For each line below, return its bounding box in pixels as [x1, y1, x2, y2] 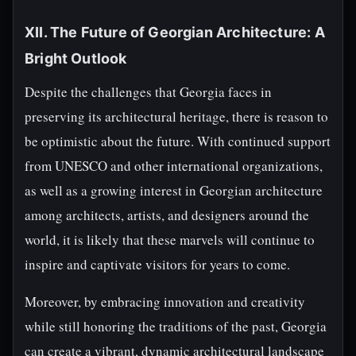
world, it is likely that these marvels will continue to [25, 230, 315, 249]
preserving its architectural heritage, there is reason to [25, 107, 328, 126]
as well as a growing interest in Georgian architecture [25, 181, 323, 199]
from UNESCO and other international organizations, [25, 157, 323, 175]
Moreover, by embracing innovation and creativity [25, 292, 305, 311]
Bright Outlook [25, 50, 127, 67]
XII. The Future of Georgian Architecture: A [25, 24, 325, 41]
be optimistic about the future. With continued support [25, 132, 331, 150]
